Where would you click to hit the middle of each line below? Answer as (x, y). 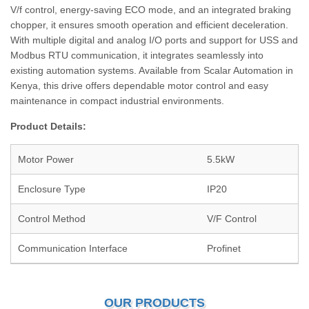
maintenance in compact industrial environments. (117, 101)
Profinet (224, 248)
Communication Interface (73, 248)
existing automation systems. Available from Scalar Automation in (152, 70)
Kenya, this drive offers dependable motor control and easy (139, 86)
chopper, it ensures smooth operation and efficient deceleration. (149, 25)
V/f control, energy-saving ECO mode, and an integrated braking (151, 10)
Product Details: (48, 126)
